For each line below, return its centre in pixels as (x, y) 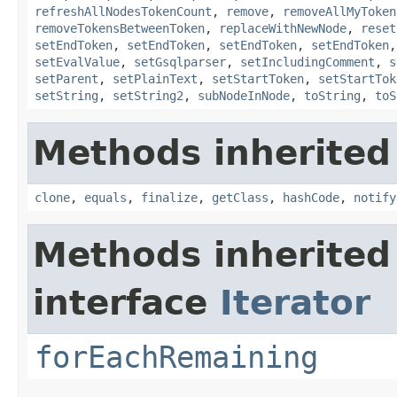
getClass (240, 197)
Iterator (295, 302)
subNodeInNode (244, 95)
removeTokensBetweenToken (120, 28)
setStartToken (258, 78)
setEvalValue (77, 62)
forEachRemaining (176, 357)
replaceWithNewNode (283, 28)
